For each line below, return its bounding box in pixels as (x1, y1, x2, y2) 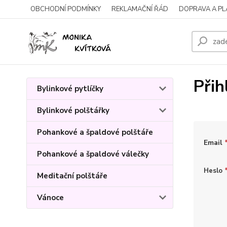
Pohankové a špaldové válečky (37, 149, 149, 159)
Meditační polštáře (37, 171, 107, 181)
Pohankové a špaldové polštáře (37, 127, 153, 137)
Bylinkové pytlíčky (37, 84, 103, 94)
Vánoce (37, 193, 64, 203)
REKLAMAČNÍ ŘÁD (111, 5, 168, 14)
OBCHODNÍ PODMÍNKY (30, 5, 101, 14)
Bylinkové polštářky (37, 105, 109, 116)
